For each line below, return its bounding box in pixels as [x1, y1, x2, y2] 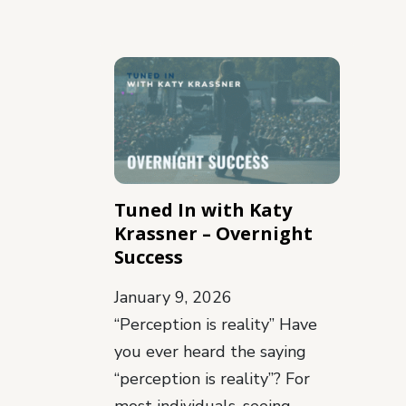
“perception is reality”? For [114, 368, 310, 390]
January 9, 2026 [114, 286, 232, 308]
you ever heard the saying [114, 341, 306, 362]
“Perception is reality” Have [114, 314, 317, 335]
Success [114, 245, 183, 269]
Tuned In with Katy [114, 198, 292, 222]
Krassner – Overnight [114, 221, 313, 246]
